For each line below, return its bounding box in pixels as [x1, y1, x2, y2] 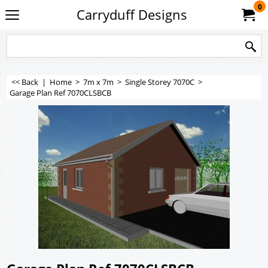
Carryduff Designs [76, 6, 187, 23]
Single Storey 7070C [125, 77, 194, 87]
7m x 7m [83, 77, 114, 87]
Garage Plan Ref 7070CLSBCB [10, 87, 111, 98]
